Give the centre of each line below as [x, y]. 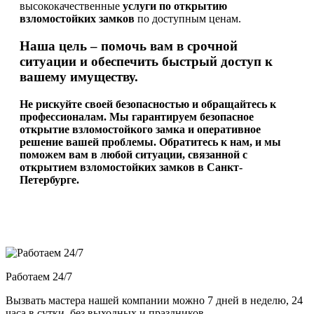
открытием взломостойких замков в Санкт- [131, 167]
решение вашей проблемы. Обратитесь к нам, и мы [150, 142]
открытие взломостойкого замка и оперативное [140, 129]
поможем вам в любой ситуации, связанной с [134, 154]
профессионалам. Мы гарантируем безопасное [137, 116]
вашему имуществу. [79, 76]
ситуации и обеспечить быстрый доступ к [146, 61]
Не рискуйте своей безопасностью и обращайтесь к [148, 104]
